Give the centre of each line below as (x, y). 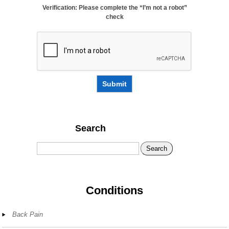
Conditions (114, 190)
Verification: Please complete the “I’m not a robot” (114, 7)
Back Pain (28, 214)
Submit (114, 84)
